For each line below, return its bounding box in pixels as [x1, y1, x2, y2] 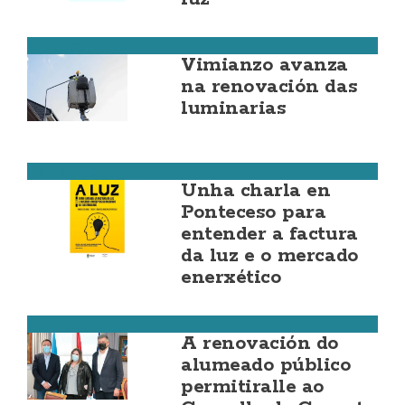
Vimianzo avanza [181, 52, 348, 78]
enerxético [181, 265, 282, 290]
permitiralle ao [181, 374, 325, 400]
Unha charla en [181, 178, 331, 203]
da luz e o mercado [181, 243, 359, 268]
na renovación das [181, 74, 358, 99]
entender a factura [181, 221, 358, 247]
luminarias [181, 96, 287, 121]
